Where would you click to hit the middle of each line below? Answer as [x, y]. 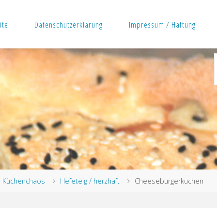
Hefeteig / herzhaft [90, 181]
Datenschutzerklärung [69, 24]
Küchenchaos [24, 181]
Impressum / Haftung [162, 24]
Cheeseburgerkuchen [169, 181]
